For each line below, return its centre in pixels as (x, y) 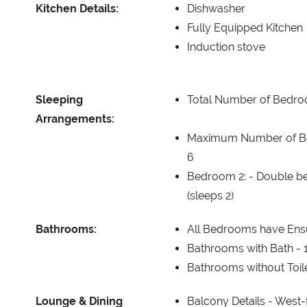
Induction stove (226, 47)
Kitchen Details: (77, 8)
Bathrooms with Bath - (245, 248)
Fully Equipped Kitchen (245, 27)
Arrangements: (75, 119)
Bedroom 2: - (222, 176)
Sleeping (59, 99)
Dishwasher (216, 8)
